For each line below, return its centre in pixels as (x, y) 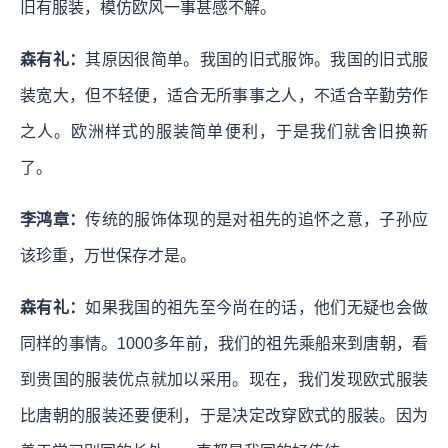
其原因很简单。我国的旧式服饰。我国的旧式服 (257, 59)
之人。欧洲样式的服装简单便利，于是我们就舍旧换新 (224, 131)
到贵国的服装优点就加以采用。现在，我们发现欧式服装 (224, 379)
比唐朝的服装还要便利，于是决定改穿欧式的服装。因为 (224, 415)
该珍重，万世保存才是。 (108, 255)
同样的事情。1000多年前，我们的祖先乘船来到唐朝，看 (224, 343)
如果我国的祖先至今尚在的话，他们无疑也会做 (257, 307)
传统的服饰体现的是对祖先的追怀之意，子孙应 (257, 219)
